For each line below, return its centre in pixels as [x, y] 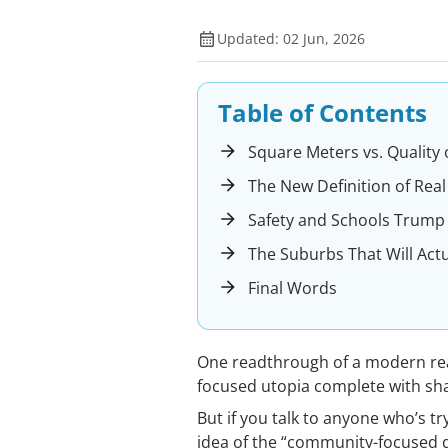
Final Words [292, 288]
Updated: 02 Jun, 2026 [291, 38]
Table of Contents [322, 112]
